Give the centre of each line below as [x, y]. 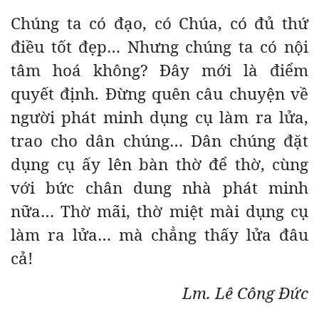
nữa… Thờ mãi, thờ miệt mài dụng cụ [159, 211]
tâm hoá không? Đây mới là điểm [159, 70]
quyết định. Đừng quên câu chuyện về [159, 93]
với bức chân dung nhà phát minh [159, 187]
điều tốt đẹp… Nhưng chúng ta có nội [159, 46]
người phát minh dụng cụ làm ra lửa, [159, 117]
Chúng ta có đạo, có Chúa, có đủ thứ [159, 23]
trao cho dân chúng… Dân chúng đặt [159, 140]
